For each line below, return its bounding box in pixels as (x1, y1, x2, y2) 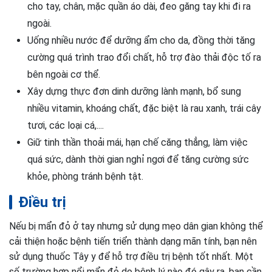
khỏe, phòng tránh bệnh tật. (27, 171, 143, 182)
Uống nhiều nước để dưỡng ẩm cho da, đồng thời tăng (27, 35, 255, 46)
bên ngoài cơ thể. (27, 69, 100, 80)
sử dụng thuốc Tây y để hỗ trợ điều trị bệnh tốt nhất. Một (9, 251, 253, 262)
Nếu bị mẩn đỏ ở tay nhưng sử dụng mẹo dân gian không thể (9, 220, 263, 232)
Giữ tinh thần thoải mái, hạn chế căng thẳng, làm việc (27, 137, 248, 148)
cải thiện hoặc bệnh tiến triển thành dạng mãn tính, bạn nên (9, 236, 257, 247)
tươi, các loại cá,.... (27, 120, 104, 131)
